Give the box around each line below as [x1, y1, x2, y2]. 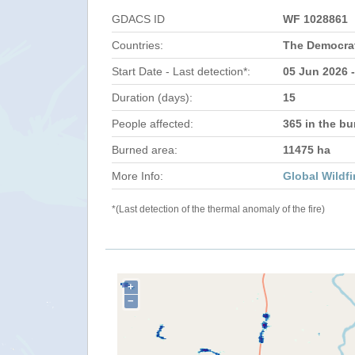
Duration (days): [111, 91, 193, 104]
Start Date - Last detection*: [111, 65, 250, 78]
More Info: [111, 170, 163, 182]
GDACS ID [111, 13, 165, 25]
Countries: [111, 39, 163, 52]
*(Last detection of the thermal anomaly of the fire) [111, 204, 325, 215]
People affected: [111, 117, 193, 130]
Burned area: [111, 143, 177, 156]
